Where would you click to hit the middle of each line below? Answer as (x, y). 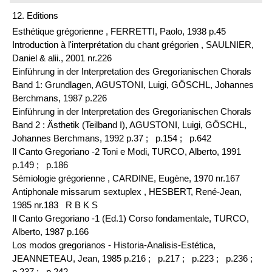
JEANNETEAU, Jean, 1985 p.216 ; (84, 258)
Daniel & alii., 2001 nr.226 (62, 58)
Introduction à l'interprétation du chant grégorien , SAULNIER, (133, 44)
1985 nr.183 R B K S (55, 205)
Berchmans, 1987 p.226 (59, 98)
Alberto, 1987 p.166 (50, 231)
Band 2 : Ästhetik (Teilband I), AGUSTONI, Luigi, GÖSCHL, (129, 124)
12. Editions (35, 15)
